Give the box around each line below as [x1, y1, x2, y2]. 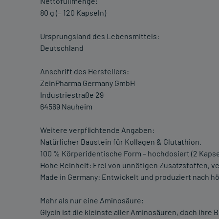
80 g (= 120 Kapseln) [40, 8, 106, 18]
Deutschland [40, 43, 84, 53]
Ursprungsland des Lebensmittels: [40, 31, 159, 41]
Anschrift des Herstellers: [40, 66, 129, 76]
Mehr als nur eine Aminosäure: [40, 196, 144, 205]
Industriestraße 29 [40, 90, 104, 100]
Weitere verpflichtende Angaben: [40, 125, 154, 135]
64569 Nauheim [40, 102, 92, 111]
